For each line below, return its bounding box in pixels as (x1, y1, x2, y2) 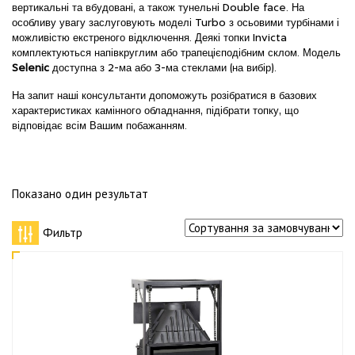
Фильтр (43, 225, 82, 240)
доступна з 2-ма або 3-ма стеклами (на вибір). (49, 63, 277, 74)
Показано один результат (12, 186, 148, 201)
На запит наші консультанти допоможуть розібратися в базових (12, 91, 317, 101)
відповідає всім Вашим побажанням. (12, 121, 187, 132)
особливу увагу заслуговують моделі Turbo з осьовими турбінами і (12, 18, 339, 29)
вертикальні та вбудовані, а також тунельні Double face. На (12, 3, 304, 13)
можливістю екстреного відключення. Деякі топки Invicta (12, 33, 287, 44)
